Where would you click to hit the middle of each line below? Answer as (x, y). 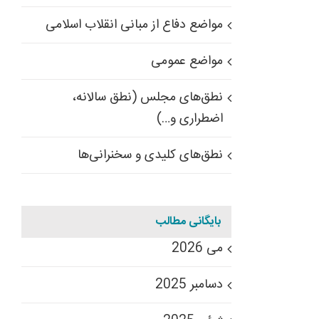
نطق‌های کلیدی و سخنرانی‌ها (151, 155)
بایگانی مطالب (189, 222)
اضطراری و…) (190, 119)
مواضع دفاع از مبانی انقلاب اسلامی (135, 25)
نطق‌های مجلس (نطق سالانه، (148, 98)
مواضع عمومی (187, 61)
